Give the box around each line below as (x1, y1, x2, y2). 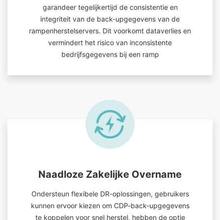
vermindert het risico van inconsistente (48, 38, 172, 47)
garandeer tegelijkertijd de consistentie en (42, 3, 178, 11)
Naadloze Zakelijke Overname (38, 168, 182, 180)
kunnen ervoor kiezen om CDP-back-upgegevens (30, 201, 190, 210)
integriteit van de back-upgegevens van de (40, 15, 180, 23)
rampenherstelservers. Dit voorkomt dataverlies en (29, 27, 191, 35)
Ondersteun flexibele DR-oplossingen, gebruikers (31, 190, 189, 198)
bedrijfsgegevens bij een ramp (61, 50, 159, 58)
